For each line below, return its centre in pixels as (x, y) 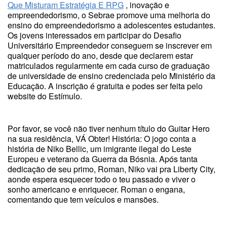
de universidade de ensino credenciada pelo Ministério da (111, 76)
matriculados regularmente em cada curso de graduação (109, 66)
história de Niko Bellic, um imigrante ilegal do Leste (100, 149)
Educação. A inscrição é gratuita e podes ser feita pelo (105, 86)
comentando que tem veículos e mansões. (83, 199)
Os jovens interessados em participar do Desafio (94, 35)
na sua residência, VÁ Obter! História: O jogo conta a (102, 139)
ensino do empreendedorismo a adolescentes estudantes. (111, 25)
